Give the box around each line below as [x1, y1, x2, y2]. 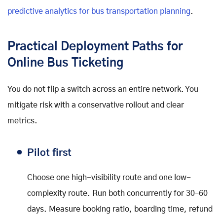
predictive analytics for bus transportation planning [7, 7, 190, 15]
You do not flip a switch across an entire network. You [7, 85, 198, 93]
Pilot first [27, 147, 72, 158]
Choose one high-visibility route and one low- [27, 173, 191, 182]
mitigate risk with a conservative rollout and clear [7, 101, 184, 109]
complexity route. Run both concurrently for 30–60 [27, 189, 208, 197]
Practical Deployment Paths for [7, 40, 183, 53]
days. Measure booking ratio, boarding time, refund [27, 205, 213, 213]
